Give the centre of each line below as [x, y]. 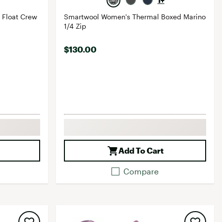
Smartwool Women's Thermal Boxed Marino [135, 17]
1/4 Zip [75, 26]
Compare [141, 171]
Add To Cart [141, 150]
